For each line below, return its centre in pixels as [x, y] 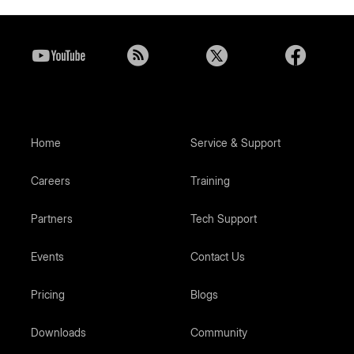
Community [218, 332]
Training [210, 181]
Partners [51, 218]
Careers [50, 181]
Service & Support [235, 143]
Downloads [58, 332]
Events [47, 256]
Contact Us [217, 256]
